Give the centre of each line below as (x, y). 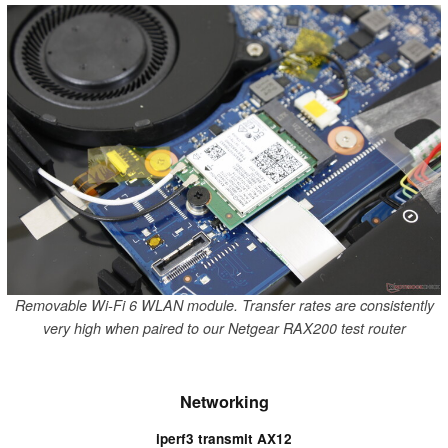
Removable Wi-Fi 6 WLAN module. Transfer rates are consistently (224, 305)
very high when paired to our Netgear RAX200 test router (224, 328)
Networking (224, 402)
